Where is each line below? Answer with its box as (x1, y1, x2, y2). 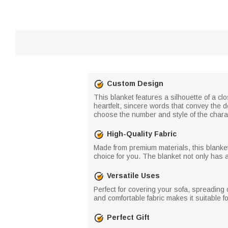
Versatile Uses (107, 172, 160, 180)
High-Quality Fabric (107, 130, 177, 138)
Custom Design (107, 79, 163, 88)
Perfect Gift (107, 213, 150, 221)
